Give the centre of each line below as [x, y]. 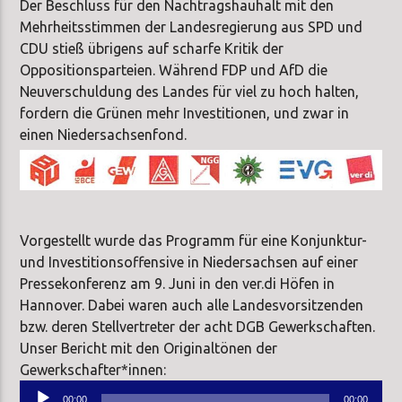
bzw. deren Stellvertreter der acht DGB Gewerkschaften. [198, 326]
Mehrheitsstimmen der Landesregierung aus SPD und [192, 27]
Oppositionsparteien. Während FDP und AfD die [174, 70]
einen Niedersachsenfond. [104, 135]
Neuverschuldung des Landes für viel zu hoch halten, [190, 92]
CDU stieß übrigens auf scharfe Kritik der [152, 49]
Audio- [42, 390]
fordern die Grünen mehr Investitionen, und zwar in [185, 114]
